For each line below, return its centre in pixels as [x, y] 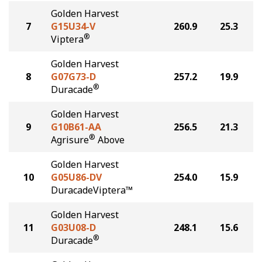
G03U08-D [73, 227]
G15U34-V [73, 26]
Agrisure [70, 140]
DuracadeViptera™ [92, 190]
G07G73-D [73, 77]
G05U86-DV [76, 177]
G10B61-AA [76, 127]
